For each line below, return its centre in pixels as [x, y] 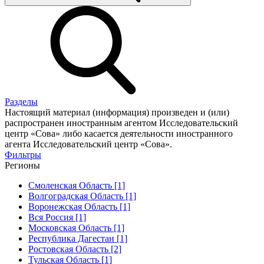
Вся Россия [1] [57, 217]
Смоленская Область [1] [77, 185]
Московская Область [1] [76, 227]
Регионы [22, 165]
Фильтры [23, 154]
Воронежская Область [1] [79, 206]
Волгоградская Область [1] [82, 196]
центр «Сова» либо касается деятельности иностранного [119, 133]
